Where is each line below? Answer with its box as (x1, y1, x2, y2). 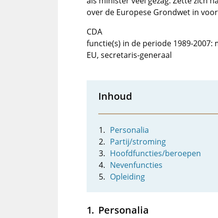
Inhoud (98, 89, 132, 103)
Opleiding (110, 171, 145, 182)
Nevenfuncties (110, 160, 163, 170)
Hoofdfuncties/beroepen (110, 148, 201, 159)
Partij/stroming (110, 136, 166, 147)
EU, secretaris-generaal (87, 50, 172, 60)
